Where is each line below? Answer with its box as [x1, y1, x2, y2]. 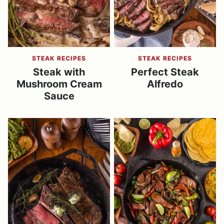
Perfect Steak [131, 66, 199, 78]
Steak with [33, 66, 85, 78]
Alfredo [147, 78, 183, 90]
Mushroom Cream [16, 78, 102, 90]
